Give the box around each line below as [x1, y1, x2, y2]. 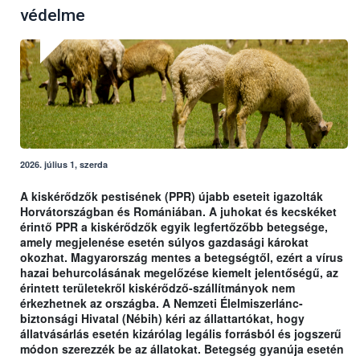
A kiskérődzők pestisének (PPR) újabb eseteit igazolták [20, 188, 323, 205]
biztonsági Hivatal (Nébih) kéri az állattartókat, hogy [20, 310, 305, 327]
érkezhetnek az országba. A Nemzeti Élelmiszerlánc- [20, 295, 303, 312]
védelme [20, 6, 85, 26]
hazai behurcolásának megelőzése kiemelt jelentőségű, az [20, 264, 338, 281]
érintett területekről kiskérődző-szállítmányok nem [20, 280, 295, 297]
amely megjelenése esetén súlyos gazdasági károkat [20, 234, 309, 251]
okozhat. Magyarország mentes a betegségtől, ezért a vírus [20, 249, 343, 266]
